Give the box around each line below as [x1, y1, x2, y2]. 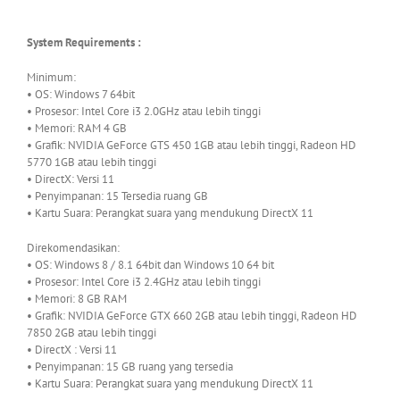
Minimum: [27, 69, 76, 85]
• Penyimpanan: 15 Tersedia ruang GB [27, 187, 208, 204]
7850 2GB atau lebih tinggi [27, 324, 156, 340]
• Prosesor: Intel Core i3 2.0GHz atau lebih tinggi [27, 103, 261, 119]
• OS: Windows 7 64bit [27, 86, 135, 102]
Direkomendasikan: [27, 239, 120, 255]
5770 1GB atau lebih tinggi [27, 154, 156, 170]
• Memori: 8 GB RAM [27, 290, 127, 306]
